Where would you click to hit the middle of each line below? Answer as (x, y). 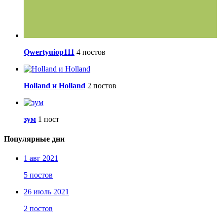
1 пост (49, 119)
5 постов (38, 175)
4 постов (91, 52)
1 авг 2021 (41, 158)
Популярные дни (34, 139)
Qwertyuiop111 (49, 52)
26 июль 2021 (46, 191)
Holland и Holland (55, 86)
